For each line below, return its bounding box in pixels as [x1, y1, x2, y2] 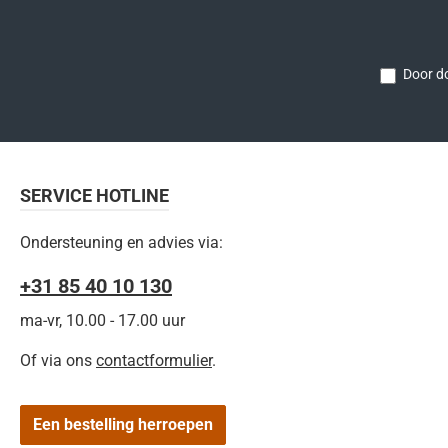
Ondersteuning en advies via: [20, 233, 223, 252]
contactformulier [96, 351, 212, 370]
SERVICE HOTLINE [20, 185, 169, 206]
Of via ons [20, 351, 96, 370]
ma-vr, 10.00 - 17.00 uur [20, 311, 185, 330]
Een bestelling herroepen [33, 415, 213, 434]
